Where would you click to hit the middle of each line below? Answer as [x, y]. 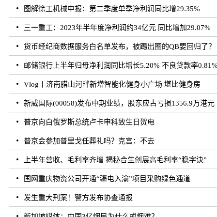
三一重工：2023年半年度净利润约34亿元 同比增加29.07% [117, 28]
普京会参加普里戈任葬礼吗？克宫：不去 [89, 141]
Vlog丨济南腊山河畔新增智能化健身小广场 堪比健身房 [112, 85]
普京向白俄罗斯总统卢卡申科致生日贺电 [89, 122]
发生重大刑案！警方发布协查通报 [78, 198]
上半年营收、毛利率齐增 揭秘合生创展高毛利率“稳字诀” [116, 160]
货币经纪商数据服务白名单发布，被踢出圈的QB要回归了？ [120, 47]
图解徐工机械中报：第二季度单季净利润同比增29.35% [112, 9]
